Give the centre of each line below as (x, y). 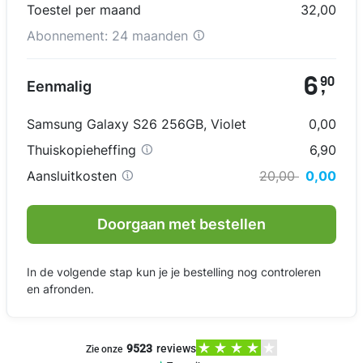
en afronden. (60, 289)
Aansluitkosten (74, 176)
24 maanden (150, 36)
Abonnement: (69, 36)
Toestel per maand (84, 10)
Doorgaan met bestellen (181, 224)
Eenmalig (59, 87)
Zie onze (104, 350)
